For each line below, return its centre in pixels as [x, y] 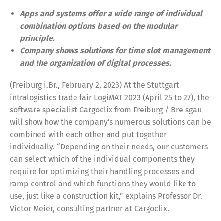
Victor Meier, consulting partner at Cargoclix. [90, 208]
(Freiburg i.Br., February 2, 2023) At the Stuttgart [94, 85]
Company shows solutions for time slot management [115, 50]
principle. [37, 38]
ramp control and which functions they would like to [103, 184]
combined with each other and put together [88, 134]
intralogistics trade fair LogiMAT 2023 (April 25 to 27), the [110, 97]
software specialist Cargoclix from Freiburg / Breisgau [106, 110]
